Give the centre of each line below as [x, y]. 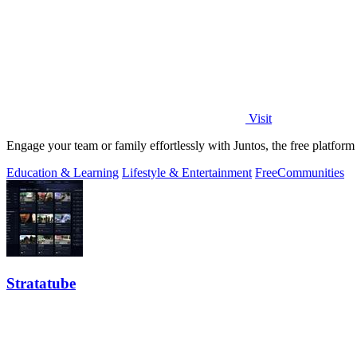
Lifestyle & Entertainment [187, 172]
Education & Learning [63, 172]
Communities [311, 172]
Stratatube [41, 283]
